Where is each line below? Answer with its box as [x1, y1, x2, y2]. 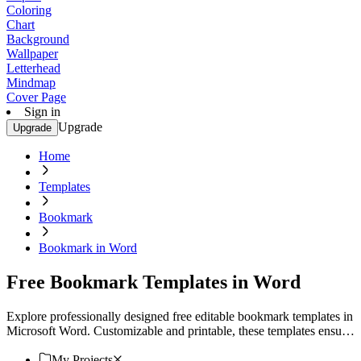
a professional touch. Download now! [6, 338, 198, 352]
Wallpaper [6, 47, 58, 60]
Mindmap [6, 76, 56, 89]
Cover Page [6, 90, 66, 104]
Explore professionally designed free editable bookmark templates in [6, 309, 353, 323]
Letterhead [6, 61, 60, 75]
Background [6, 32, 69, 46]
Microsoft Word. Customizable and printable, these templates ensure [6, 323, 351, 338]
